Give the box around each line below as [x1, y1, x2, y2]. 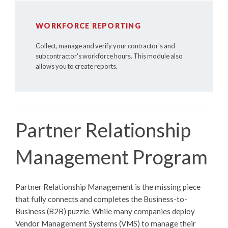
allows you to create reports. [36, 62, 118, 70]
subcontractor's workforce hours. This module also [36, 51, 183, 60]
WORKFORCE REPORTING [36, 21, 141, 30]
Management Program [15, 145, 208, 168]
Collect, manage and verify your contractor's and [36, 41, 175, 50]
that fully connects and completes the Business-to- [15, 194, 187, 204]
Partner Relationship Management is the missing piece [15, 182, 201, 191]
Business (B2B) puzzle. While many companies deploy [15, 206, 195, 216]
